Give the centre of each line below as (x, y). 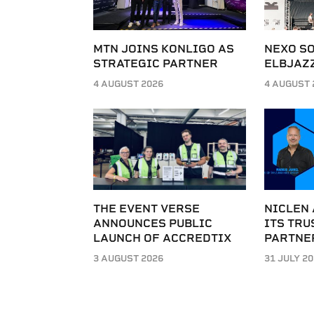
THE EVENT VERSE (146, 209)
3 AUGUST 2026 (128, 259)
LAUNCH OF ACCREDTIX (162, 238)
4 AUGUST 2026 (128, 84)
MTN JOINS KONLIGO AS (164, 49)
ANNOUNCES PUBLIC (153, 224)
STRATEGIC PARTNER (156, 63)
